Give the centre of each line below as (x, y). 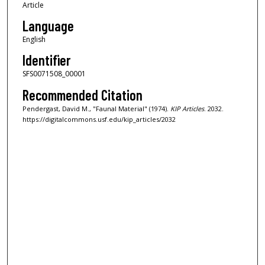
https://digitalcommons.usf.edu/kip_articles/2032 (99, 119)
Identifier (46, 60)
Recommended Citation (82, 95)
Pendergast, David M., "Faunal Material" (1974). (96, 108)
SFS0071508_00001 (54, 74)
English (34, 40)
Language (48, 26)
